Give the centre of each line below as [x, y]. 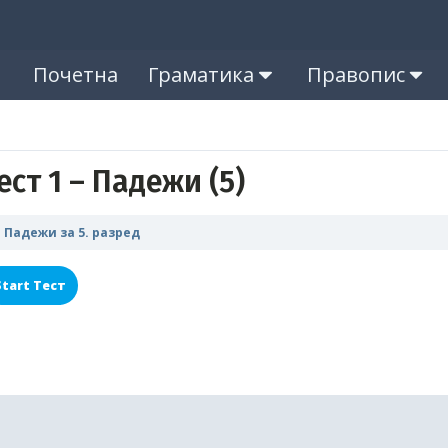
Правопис [355, 74]
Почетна [76, 74]
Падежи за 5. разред [72, 232]
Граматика [201, 74]
